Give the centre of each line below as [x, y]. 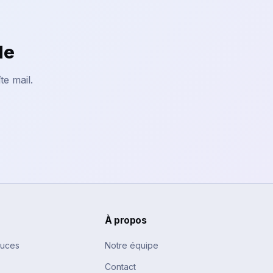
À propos [126, 220]
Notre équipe [132, 245]
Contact [120, 267]
